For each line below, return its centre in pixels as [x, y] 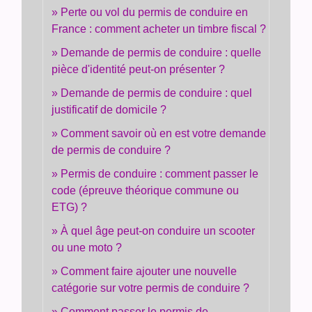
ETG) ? [70, 207]
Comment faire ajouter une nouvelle [149, 271]
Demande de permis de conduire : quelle [161, 52]
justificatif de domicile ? [109, 109]
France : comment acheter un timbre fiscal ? [159, 29]
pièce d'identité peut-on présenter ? [139, 69]
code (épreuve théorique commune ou [146, 190]
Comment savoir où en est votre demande [164, 133]
